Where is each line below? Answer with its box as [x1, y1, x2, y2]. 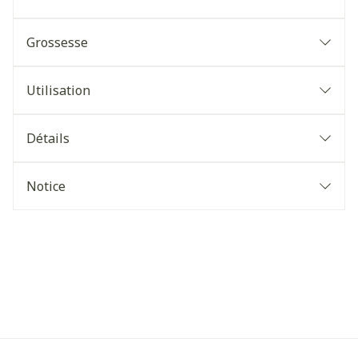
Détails [26, 129, 70, 147]
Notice [26, 177, 66, 195]
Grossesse [26, 34, 88, 51]
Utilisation [26, 82, 90, 99]
